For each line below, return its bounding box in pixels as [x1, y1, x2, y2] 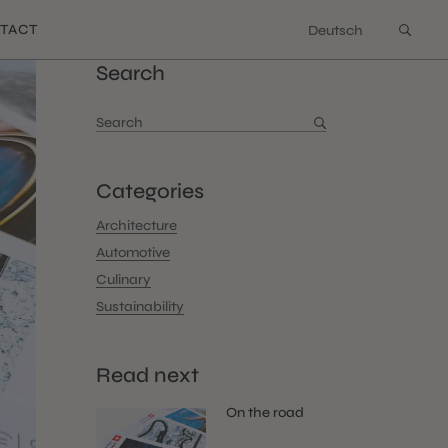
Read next [96, 363, 199, 388]
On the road [226, 404, 304, 421]
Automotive [96, 244, 170, 261]
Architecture [96, 217, 177, 234]
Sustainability [96, 298, 184, 315]
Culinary [96, 271, 151, 288]
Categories [96, 179, 204, 204]
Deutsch [308, 21, 363, 39]
